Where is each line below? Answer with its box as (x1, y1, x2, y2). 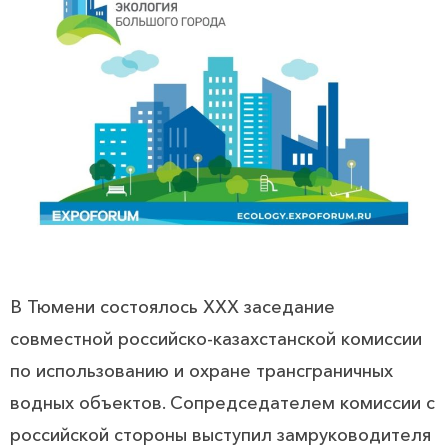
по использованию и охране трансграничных (10, 360, 393, 383)
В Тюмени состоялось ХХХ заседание (10, 296, 335, 319)
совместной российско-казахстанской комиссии (10, 328, 422, 351)
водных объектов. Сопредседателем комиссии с (10, 392, 435, 415)
